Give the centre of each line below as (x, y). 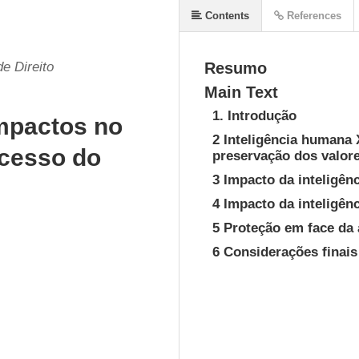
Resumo (236, 68)
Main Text (241, 92)
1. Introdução (254, 116)
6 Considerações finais (285, 252)
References (313, 16)
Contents (226, 16)
